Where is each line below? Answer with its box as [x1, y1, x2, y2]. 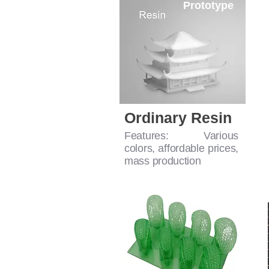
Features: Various [124, 130, 238, 142]
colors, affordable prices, [124, 142, 238, 155]
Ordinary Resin [124, 109, 232, 127]
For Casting [178, 193, 238, 205]
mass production [124, 155, 201, 168]
